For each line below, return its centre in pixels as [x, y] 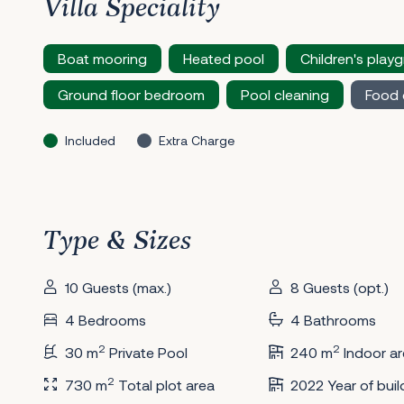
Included [90, 140]
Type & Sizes [117, 242]
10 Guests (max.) [118, 287]
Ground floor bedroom [131, 94]
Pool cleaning [285, 94]
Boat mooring [102, 58]
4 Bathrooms [333, 320]
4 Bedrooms [106, 320]
